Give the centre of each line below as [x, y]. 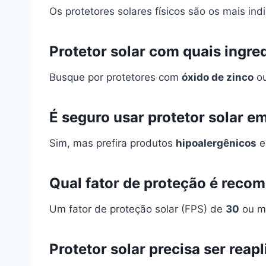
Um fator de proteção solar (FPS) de [137, 209]
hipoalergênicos [216, 143]
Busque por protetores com [115, 77]
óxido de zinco [218, 77]
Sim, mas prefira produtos [113, 143]
